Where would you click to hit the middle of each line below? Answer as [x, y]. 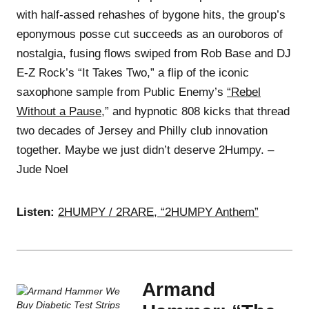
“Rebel [244, 92]
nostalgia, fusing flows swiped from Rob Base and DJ [154, 53]
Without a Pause [59, 111]
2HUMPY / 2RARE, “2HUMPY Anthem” [158, 212]
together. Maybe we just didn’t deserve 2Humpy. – [145, 150]
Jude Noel [42, 169]
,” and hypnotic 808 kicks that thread [196, 111]
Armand [179, 289]
